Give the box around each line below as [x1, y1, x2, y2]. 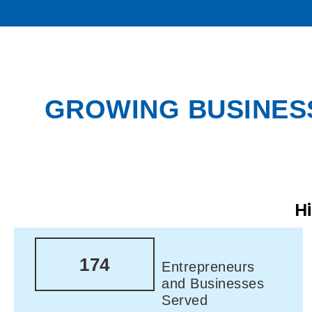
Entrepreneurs [162, 259, 255, 275]
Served [162, 292, 208, 309]
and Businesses [162, 276, 265, 292]
